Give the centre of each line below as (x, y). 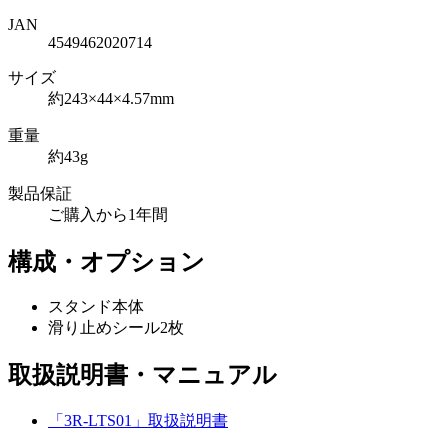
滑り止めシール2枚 (116, 328)
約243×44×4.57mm (111, 98)
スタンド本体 (96, 307)
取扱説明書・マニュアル (142, 375)
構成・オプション (106, 261)
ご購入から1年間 (108, 214)
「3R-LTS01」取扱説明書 (138, 421)
